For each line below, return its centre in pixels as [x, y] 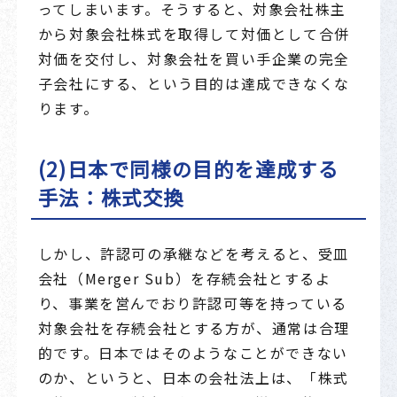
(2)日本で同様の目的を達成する [188, 169]
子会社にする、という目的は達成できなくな [194, 83]
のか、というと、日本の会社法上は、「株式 [193, 378]
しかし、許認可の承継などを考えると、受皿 [193, 254]
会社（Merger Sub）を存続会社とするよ [184, 279]
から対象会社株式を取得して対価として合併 [194, 33]
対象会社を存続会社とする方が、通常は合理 [194, 328]
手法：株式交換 [111, 197]
